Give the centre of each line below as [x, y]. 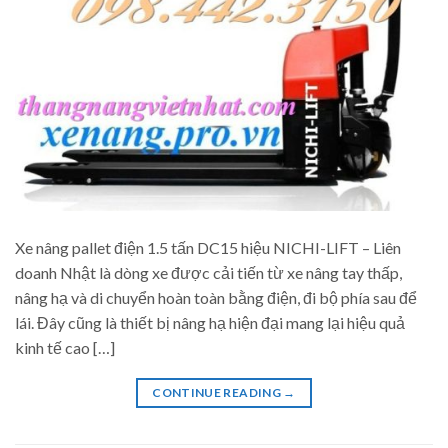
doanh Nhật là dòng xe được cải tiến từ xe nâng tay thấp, [208, 272]
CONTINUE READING [218, 392]
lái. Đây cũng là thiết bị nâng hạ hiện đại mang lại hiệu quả [210, 322]
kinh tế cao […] [65, 347]
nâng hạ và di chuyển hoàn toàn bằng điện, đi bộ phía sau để [216, 297]
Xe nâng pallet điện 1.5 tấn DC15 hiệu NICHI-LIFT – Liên [208, 247]
